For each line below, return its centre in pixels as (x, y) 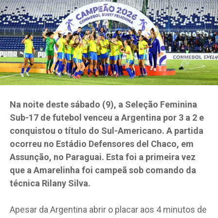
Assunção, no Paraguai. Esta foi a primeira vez (103, 157)
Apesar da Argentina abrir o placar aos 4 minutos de (108, 209)
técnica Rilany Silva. (50, 183)
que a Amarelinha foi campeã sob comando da (103, 170)
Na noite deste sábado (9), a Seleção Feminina (103, 104)
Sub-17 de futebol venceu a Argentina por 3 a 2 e (107, 117)
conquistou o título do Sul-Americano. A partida (107, 130)
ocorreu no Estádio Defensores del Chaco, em (102, 144)
